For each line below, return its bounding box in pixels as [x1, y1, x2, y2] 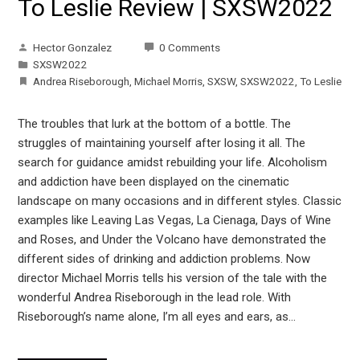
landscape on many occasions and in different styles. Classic [18, 194, 342, 209]
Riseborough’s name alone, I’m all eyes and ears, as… [18, 309, 297, 325]
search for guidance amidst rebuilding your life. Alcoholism [18, 155, 328, 170]
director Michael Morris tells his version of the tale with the [18, 271, 328, 286]
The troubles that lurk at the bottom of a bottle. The [18, 117, 292, 132]
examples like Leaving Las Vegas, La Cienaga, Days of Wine [18, 213, 332, 228]
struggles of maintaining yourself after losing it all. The [18, 136, 306, 151]
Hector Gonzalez [33, 41, 112, 55]
